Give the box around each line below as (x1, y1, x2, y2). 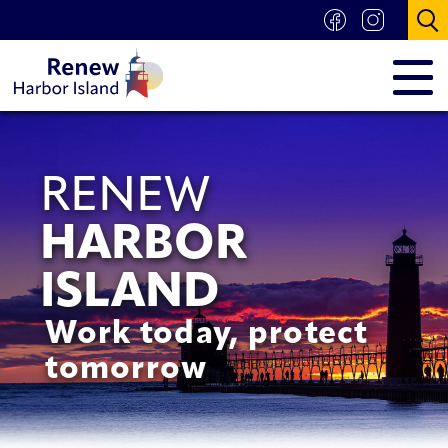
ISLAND (40, 269, 220, 318)
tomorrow (45, 353, 208, 386)
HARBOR (40, 221, 248, 270)
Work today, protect (45, 318, 369, 351)
